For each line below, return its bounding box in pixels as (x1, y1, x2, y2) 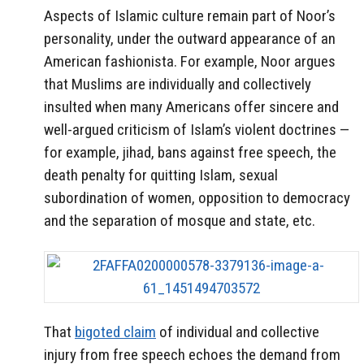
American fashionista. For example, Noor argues (44, 51, 336, 71)
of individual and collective (156, 323, 319, 342)
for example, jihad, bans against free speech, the (44, 142, 336, 162)
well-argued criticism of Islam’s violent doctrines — (44, 119, 349, 139)
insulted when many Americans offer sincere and (44, 97, 339, 116)
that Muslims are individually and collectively (44, 74, 311, 93)
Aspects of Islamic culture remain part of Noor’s (44, 6, 336, 25)
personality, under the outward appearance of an (44, 28, 336, 48)
